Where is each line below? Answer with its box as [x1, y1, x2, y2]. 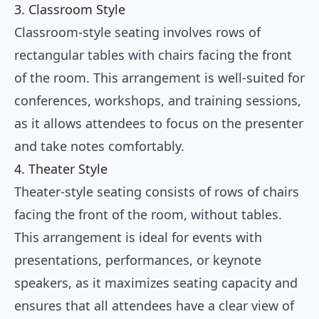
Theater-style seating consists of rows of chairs [14, 183, 299, 201]
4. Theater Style [14, 160, 108, 178]
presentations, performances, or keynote [14, 251, 261, 269]
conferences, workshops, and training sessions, [14, 92, 301, 110]
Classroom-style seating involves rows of [14, 23, 261, 41]
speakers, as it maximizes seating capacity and [14, 274, 298, 292]
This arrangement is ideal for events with [14, 229, 262, 246]
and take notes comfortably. [14, 137, 184, 155]
